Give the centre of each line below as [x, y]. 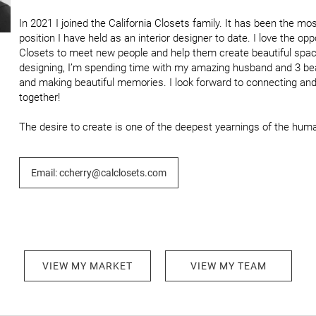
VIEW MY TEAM [229, 266]
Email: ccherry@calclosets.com [99, 173]
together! [39, 97]
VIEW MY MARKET [87, 266]
